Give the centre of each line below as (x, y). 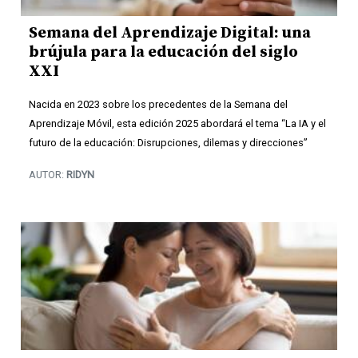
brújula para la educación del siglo (163, 53)
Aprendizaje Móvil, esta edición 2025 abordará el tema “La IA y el (177, 124)
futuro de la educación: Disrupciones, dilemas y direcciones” (168, 143)
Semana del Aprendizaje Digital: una (170, 34)
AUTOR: (48, 175)
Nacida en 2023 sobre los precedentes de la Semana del (158, 105)
